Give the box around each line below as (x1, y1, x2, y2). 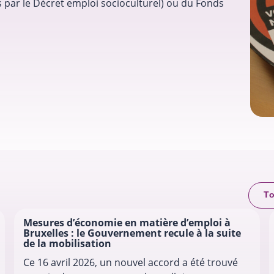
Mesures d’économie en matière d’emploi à (23, 216, 231, 230)
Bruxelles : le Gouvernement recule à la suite (23, 226, 241, 240)
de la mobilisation (23, 237, 111, 251)
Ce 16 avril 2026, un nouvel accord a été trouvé (23, 256, 238, 270)
